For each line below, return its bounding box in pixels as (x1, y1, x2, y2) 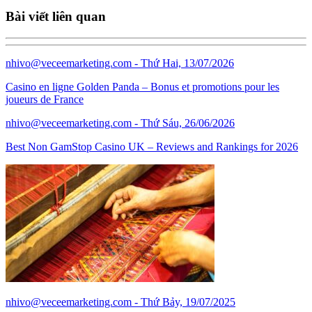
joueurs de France (6, 93, 84, 105)
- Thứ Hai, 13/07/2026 (134, 56, 234, 69)
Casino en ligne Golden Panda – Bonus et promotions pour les (6, 80, 279, 93)
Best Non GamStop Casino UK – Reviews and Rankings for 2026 (6, 140, 298, 153)
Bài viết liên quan (6, 8, 106, 24)
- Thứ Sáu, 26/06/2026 (134, 116, 235, 129)
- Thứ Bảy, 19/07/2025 (134, 295, 235, 308)
